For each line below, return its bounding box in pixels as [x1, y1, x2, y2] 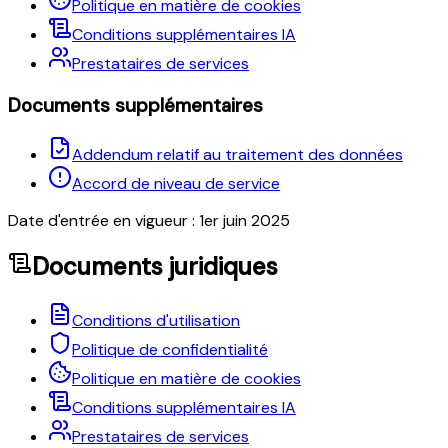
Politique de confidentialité [72, 339, 268, 361]
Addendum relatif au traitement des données [72, 144, 403, 166]
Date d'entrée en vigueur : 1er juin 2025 [8, 210, 290, 232]
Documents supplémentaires [8, 92, 263, 118]
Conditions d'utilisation [72, 310, 240, 332]
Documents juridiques [32, 251, 278, 283]
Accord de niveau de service [72, 173, 280, 195]
